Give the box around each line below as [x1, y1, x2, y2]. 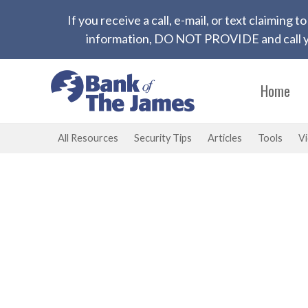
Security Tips [133, 132, 192, 144]
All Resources [57, 132, 118, 144]
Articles [207, 132, 242, 144]
